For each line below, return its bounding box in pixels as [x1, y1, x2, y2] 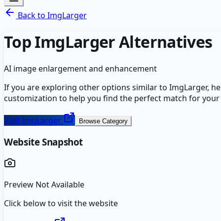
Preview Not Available [4, 179, 84, 190]
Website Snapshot [4, 135, 83, 148]
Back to [16, 10, 47, 21]
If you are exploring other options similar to [4, 81, 169, 93]
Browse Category [79, 117, 128, 125]
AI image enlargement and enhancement [4, 63, 157, 74]
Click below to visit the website [4, 198, 118, 209]
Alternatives [115, 31, 213, 53]
